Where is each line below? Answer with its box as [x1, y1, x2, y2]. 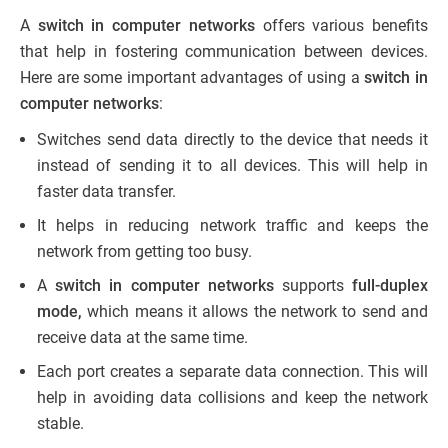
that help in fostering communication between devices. [20, 41, 428, 61]
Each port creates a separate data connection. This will [37, 361, 428, 381]
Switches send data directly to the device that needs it [37, 129, 428, 149]
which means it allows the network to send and [82, 301, 428, 321]
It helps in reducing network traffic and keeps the [37, 215, 428, 235]
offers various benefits [254, 15, 429, 35]
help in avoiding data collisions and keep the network [37, 387, 428, 407]
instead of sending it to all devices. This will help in [37, 155, 428, 175]
